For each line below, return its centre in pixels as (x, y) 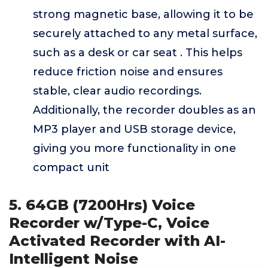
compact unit (71, 167)
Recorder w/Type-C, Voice (109, 223)
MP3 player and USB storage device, (134, 129)
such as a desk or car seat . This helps (138, 53)
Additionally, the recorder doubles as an (144, 110)
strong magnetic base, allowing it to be (143, 14)
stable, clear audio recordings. (117, 91)
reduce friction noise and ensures (128, 72)
